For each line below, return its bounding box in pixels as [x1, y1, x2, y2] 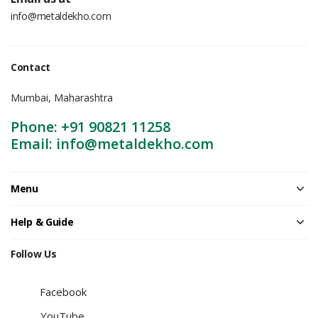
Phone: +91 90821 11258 [11, 116, 170, 136]
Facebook [40, 284, 87, 299]
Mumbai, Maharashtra [11, 90, 113, 104]
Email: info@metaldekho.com [11, 133, 214, 153]
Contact [11, 60, 50, 74]
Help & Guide [11, 214, 74, 229]
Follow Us [11, 246, 57, 261]
